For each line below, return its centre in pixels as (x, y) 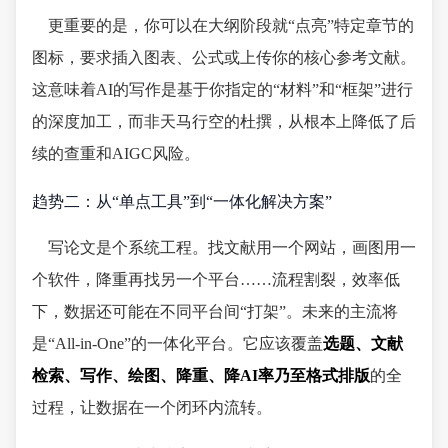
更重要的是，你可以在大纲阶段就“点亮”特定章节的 (231, 26)
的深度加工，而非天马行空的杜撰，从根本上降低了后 (224, 122)
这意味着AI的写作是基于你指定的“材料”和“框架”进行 (222, 90)
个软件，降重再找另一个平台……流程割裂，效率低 (216, 279)
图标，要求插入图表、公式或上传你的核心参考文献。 (224, 58)
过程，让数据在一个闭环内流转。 (152, 407)
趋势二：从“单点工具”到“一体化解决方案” (182, 202)
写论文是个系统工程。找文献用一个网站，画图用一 (232, 247)
